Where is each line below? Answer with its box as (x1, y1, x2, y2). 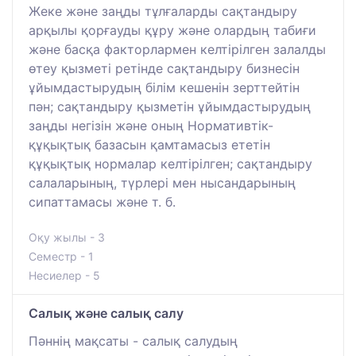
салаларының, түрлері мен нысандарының (29, 174, 296, 191)
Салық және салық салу (29, 304, 184, 321)
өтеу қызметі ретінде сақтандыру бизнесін (29, 60, 300, 76)
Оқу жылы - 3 (29, 230, 105, 244)
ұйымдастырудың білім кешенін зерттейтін (29, 79, 300, 95)
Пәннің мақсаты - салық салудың (29, 332, 238, 349)
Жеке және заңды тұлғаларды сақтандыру (29, 2, 297, 19)
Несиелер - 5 (29, 268, 100, 282)
